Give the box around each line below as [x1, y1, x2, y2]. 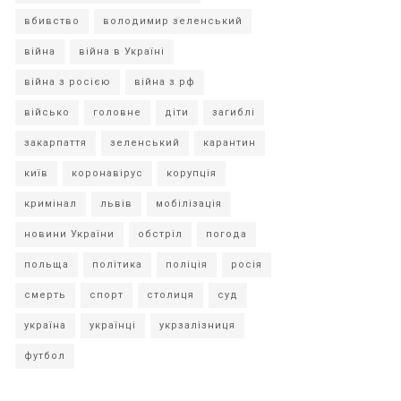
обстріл [138, 228, 183, 240]
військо [24, 107, 70, 118]
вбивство [24, 15, 80, 27]
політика [92, 259, 142, 270]
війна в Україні [79, 46, 165, 57]
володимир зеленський [103, 15, 243, 27]
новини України [24, 228, 115, 240]
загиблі [212, 107, 255, 118]
